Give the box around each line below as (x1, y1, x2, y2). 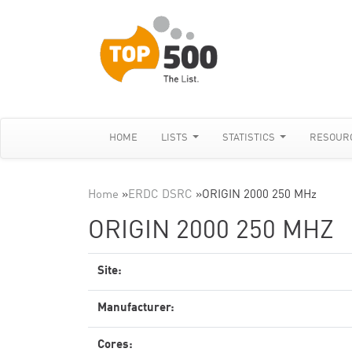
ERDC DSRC (128, 189, 192, 201)
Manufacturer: (97, 302, 174, 314)
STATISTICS (222, 133, 278, 143)
